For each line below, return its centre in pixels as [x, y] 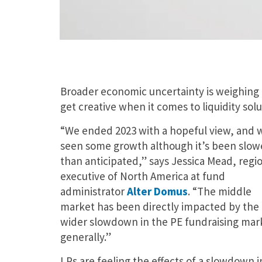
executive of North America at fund [142, 176]
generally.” [85, 237]
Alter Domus [157, 191]
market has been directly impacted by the [159, 206]
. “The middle [219, 191]
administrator [93, 191]
